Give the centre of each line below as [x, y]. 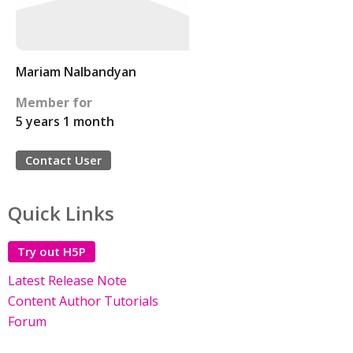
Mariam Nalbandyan [76, 72]
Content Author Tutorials [83, 301]
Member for [54, 102]
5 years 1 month [65, 121]
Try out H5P [52, 251]
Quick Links [61, 213]
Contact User [63, 160]
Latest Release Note [67, 281]
